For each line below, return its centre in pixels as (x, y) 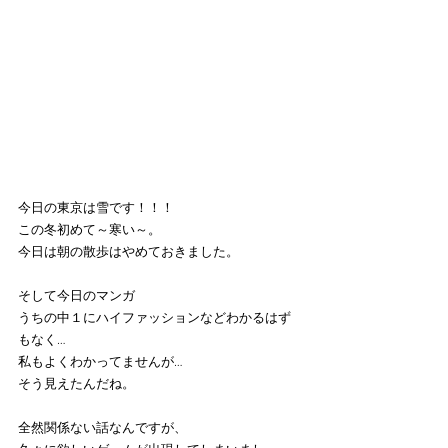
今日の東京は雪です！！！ (96, 208)
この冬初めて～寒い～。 (89, 230)
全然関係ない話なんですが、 (102, 428)
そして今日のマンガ (76, 296)
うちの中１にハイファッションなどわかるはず (154, 318)
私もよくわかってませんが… (100, 362)
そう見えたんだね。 (76, 384)
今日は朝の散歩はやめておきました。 (128, 252)
